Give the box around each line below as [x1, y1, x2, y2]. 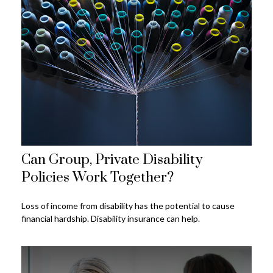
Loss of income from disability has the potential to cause [21, 200, 235, 211]
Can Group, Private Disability [21, 151, 202, 169]
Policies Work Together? [21, 168, 174, 186]
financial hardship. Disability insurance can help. [21, 213, 200, 224]
